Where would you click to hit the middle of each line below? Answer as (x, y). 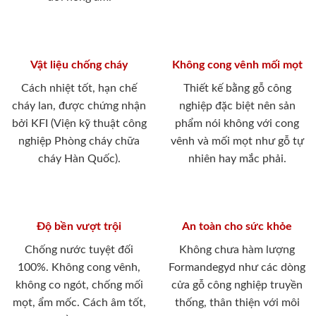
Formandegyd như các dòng (237, 268)
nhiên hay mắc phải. (237, 159)
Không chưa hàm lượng (237, 250)
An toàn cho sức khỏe (237, 227)
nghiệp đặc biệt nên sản (237, 106)
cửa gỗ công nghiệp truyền (237, 285)
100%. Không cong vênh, (79, 268)
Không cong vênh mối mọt (237, 65)
